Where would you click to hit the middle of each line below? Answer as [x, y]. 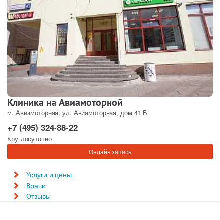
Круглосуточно [29, 139]
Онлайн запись [110, 152]
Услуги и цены [49, 175]
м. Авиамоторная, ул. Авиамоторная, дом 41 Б [77, 113]
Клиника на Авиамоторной [65, 102]
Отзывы [38, 196]
